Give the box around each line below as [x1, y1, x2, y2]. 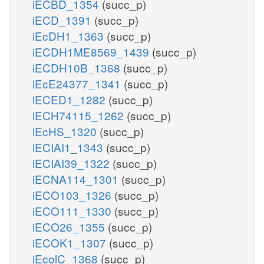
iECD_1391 [32, 11, 94, 28]
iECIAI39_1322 [32, 154, 113, 171]
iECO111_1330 [32, 202, 114, 219]
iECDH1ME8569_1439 [32, 43, 152, 60]
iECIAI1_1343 [32, 138, 106, 155]
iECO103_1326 [32, 186, 114, 203]
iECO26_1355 [32, 218, 108, 235]
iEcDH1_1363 [32, 27, 107, 44]
